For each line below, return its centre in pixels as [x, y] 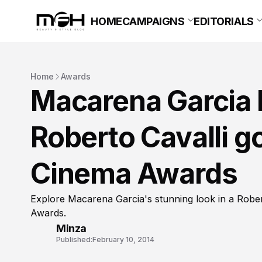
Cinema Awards [134, 174]
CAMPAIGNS [153, 21]
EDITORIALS [224, 21]
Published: [74, 239]
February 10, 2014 [123, 239]
